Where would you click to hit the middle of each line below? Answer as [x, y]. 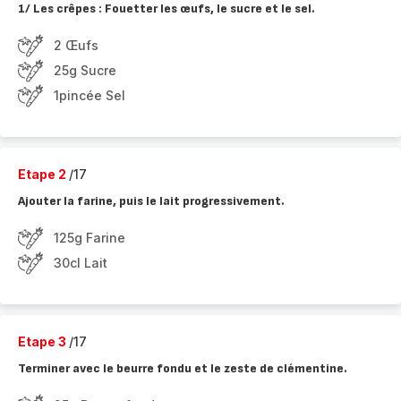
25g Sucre [85, 70]
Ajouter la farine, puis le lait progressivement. [151, 201]
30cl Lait [81, 263]
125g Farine [90, 238]
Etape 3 [43, 341]
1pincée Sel [90, 95]
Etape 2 [43, 174]
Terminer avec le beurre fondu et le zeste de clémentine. [183, 368]
